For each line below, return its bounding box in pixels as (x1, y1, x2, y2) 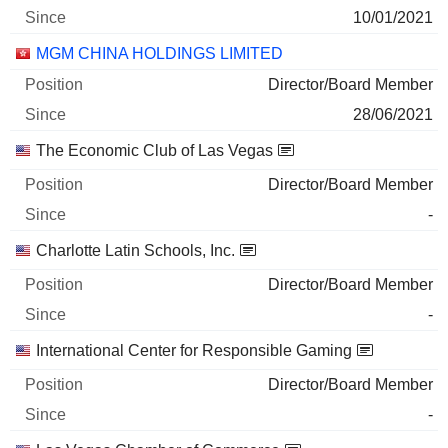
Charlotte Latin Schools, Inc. (36, 242, 235, 259)
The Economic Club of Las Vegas (36, 142, 273, 159)
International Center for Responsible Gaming (36, 342, 352, 359)
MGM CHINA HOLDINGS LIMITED (36, 45, 283, 62)
